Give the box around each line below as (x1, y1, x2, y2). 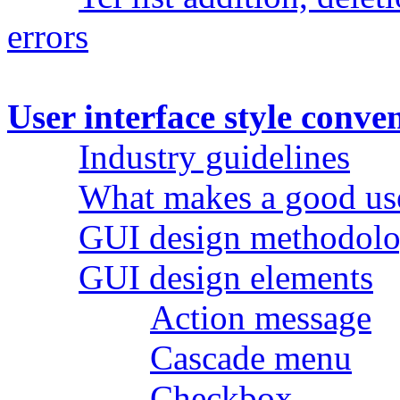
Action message (150, 297, 371, 337)
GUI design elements (79, 257, 373, 296)
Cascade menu (150, 337, 352, 377)
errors (7, 16, 88, 55)
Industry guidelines (79, 137, 350, 176)
